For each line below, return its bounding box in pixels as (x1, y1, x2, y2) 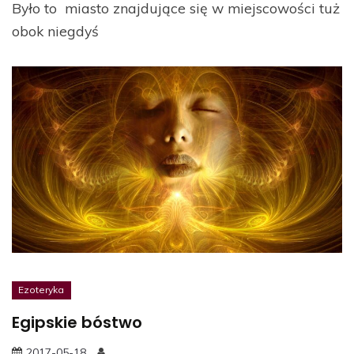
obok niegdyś (12, 22, 99, 40)
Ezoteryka (18, 284, 65, 296)
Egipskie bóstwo (12, 311, 142, 334)
